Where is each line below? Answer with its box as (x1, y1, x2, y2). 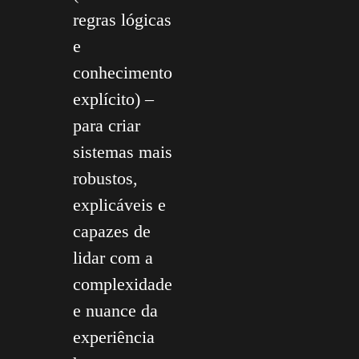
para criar (73, 115, 140, 135)
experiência (73, 326, 155, 347)
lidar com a (73, 247, 153, 268)
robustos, (73, 167, 138, 188)
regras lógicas (73, 9, 171, 30)
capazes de (73, 220, 151, 241)
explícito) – (73, 88, 154, 109)
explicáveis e (73, 194, 166, 215)
